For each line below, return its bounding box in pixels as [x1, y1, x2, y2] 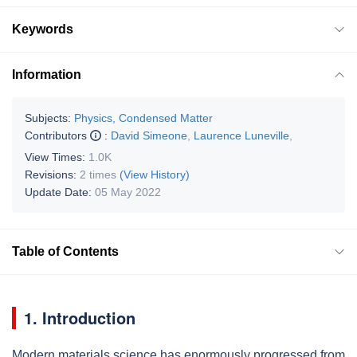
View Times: [25, 150, 88, 163]
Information [12, 67, 81, 81]
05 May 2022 [95, 185, 161, 198]
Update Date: [25, 185, 95, 198]
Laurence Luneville [194, 128, 289, 142]
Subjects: [25, 111, 71, 124]
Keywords [12, 22, 73, 36]
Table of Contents [12, 244, 119, 258]
